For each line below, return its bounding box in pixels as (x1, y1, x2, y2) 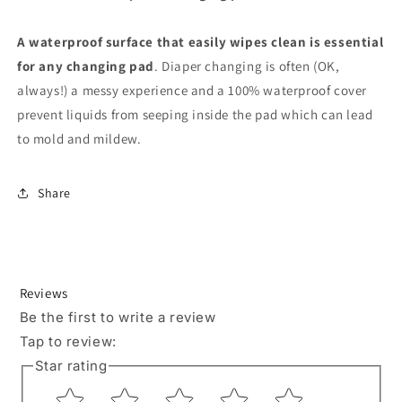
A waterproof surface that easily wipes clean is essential (17, 33, 384, 51)
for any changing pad (17, 57, 154, 75)
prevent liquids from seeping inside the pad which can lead (17, 106, 373, 124)
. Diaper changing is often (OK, (154, 57, 340, 75)
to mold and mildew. (17, 130, 142, 148)
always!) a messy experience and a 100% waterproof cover (17, 82, 368, 100)
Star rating (34, 357, 108, 375)
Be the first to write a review (19, 309, 216, 327)
